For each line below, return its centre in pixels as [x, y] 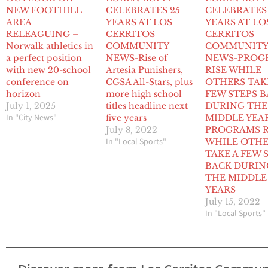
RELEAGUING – [42, 34]
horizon [23, 94]
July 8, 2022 [131, 130]
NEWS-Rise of [136, 58]
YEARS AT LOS [139, 22]
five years [126, 118]
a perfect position [44, 58]
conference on [37, 82]
